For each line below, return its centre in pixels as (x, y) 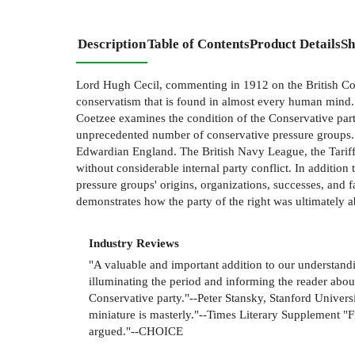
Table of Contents (198, 44)
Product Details (295, 44)
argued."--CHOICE (136, 330)
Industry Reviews (134, 243)
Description (112, 44)
